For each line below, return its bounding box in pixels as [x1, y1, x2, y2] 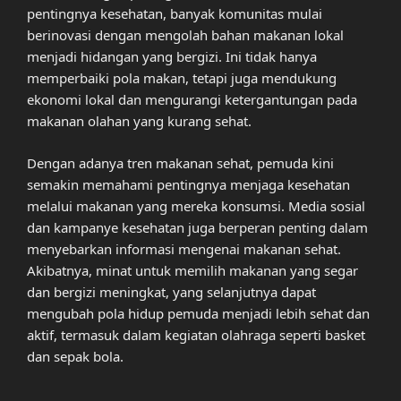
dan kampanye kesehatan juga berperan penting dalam [27, 218, 368, 236]
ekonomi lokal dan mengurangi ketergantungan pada [27, 90, 357, 109]
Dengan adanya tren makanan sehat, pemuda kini [27, 153, 334, 172]
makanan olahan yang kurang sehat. [27, 112, 252, 131]
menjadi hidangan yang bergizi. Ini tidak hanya [27, 47, 317, 66]
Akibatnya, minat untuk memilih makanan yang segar [27, 260, 358, 279]
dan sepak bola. [27, 346, 124, 365]
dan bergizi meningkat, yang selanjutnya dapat [27, 282, 316, 301]
